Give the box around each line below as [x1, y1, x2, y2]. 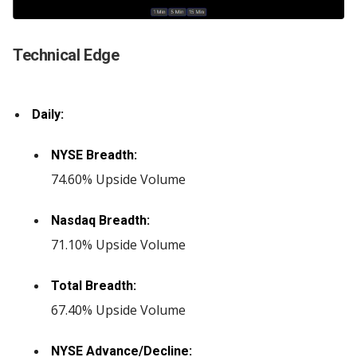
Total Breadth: [51, 278, 136, 293]
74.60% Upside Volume [51, 171, 186, 188]
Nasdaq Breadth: [51, 213, 150, 228]
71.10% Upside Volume [51, 236, 186, 253]
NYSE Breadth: [51, 147, 137, 163]
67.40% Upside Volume [51, 301, 186, 319]
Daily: [32, 107, 64, 122]
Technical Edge [13, 45, 120, 65]
